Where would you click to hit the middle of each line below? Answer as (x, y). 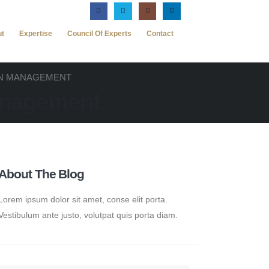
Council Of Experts (99, 33)
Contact (160, 33)
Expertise (36, 33)
